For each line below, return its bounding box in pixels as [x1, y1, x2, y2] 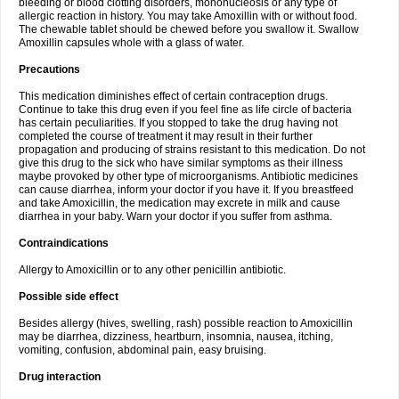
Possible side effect [19, 290, 118, 303]
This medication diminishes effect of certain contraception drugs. [19, 90, 328, 102]
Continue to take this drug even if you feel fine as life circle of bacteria [19, 103, 352, 116]
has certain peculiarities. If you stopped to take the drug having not [19, 117, 338, 129]
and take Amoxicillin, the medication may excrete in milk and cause [19, 197, 340, 209]
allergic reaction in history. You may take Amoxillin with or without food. [19, 10, 357, 22]
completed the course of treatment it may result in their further [19, 130, 313, 142]
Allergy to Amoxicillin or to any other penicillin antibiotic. [19, 264, 286, 276]
